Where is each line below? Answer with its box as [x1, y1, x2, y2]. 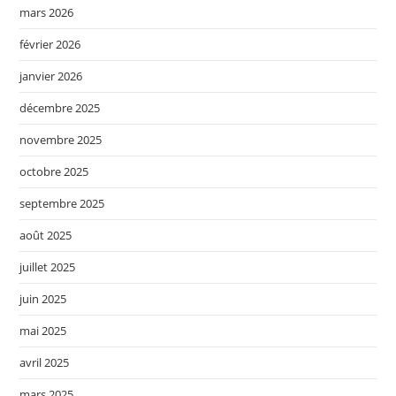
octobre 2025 [19, 164, 89, 180]
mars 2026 [19, 4, 74, 21]
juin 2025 [19, 291, 67, 308]
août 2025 [19, 227, 72, 244]
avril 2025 [19, 354, 70, 371]
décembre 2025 [19, 100, 101, 117]
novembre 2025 [19, 132, 103, 148]
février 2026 [19, 36, 81, 53]
